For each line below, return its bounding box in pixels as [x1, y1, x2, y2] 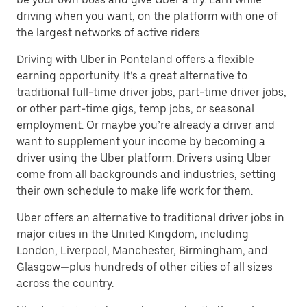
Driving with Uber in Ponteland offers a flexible [16, 53, 254, 66]
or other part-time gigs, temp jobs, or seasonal [16, 102, 254, 115]
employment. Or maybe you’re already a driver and [16, 119, 275, 132]
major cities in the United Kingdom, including [16, 228, 249, 241]
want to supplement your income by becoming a [16, 135, 265, 148]
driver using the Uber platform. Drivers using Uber [16, 151, 271, 164]
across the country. [16, 277, 114, 290]
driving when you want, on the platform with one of [16, 10, 278, 23]
